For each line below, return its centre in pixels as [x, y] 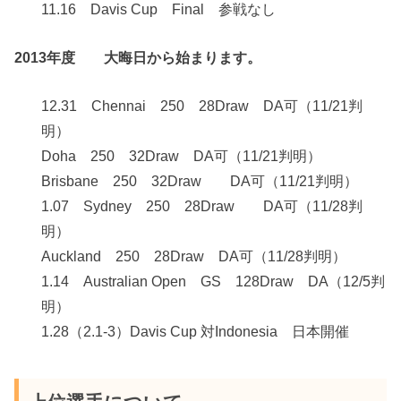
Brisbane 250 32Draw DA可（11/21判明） [200, 181]
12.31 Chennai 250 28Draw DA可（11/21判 [202, 106]
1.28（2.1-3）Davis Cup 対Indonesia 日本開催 [196, 332]
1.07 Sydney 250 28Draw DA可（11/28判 [202, 206]
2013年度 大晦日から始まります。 [138, 58]
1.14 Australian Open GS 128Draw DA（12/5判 [213, 282]
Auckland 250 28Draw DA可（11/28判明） [194, 256]
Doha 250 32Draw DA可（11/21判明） [182, 156]
